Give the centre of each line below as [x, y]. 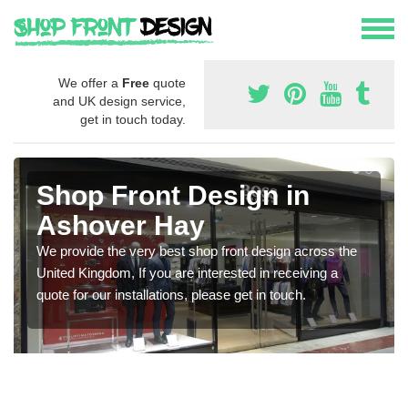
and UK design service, [119, 102]
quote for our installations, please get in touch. [171, 295]
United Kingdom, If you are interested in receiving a [187, 273]
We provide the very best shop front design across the [197, 251]
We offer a [90, 83]
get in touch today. [133, 120]
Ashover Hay [121, 226]
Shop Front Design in [173, 196]
